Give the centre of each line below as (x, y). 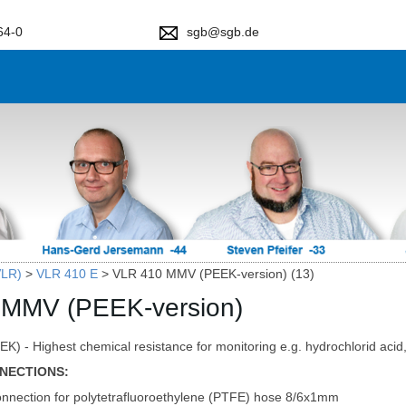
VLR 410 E (67, 274)
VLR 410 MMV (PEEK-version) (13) (213, 274)
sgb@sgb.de (223, 32)
